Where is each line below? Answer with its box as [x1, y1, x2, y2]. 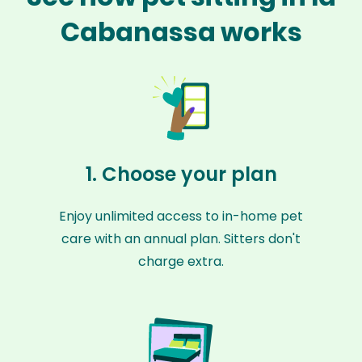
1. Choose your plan [85, 161, 277, 187]
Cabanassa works [60, 14, 302, 50]
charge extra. [138, 252, 224, 271]
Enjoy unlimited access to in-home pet [59, 207, 303, 225]
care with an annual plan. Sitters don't [61, 229, 301, 248]
